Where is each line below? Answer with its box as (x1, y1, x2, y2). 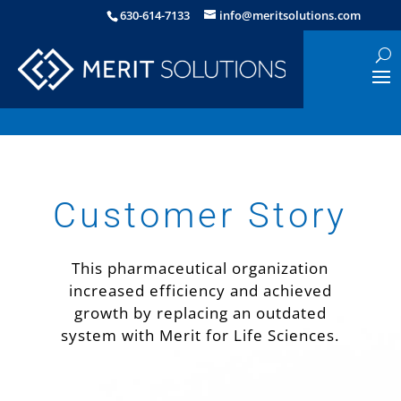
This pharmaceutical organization (72, 258, 329, 279)
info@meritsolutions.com (219, 6, 362, 23)
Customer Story (53, 194, 348, 237)
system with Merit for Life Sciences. (61, 325, 340, 346)
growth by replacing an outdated (73, 303, 327, 324)
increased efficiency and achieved (68, 280, 332, 302)
